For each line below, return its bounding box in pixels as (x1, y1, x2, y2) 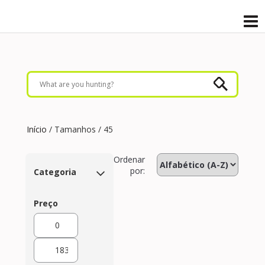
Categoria (34, 166, 76, 177)
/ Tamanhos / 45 (47, 124, 113, 135)
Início (27, 124, 47, 135)
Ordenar (114, 153, 145, 165)
